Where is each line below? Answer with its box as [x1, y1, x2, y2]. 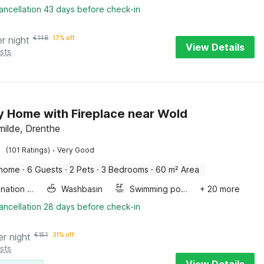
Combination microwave [27, 184, 34, 194]
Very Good [57, 146, 95, 154]
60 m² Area [156, 164, 200, 174]
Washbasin [61, 184, 103, 194]
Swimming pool [181, 184, 188, 194]
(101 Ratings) [6, 146, 51, 154]
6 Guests [27, 164, 63, 174]
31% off [52, 231, 75, 238]
